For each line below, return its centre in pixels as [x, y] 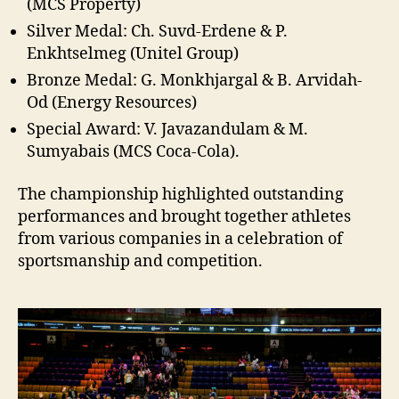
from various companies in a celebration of [180, 239]
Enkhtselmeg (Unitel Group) [133, 54]
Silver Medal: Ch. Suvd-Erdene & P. [157, 32]
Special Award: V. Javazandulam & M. [167, 130]
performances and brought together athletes [184, 216]
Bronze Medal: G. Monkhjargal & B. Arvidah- [195, 81]
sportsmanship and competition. [140, 261]
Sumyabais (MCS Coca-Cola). [133, 152]
